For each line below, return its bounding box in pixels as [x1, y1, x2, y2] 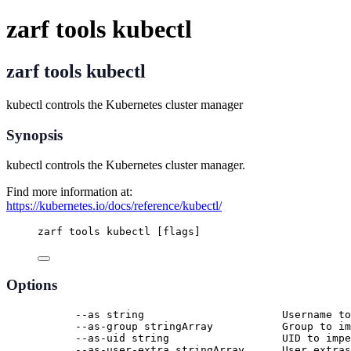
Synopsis [6, 126, 63, 143]
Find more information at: [6, 185, 132, 199]
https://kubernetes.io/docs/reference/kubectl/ [6, 199, 222, 213]
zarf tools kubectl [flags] [38, 226, 201, 238]
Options [6, 276, 57, 293]
